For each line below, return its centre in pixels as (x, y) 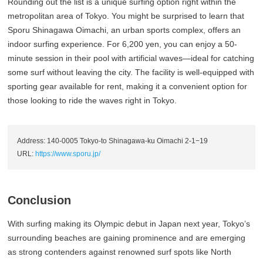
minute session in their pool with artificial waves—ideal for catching (131, 58)
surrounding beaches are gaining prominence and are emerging (127, 238)
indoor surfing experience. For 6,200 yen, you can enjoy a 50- (123, 44)
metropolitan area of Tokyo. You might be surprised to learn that (126, 16)
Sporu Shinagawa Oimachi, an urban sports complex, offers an (124, 30)
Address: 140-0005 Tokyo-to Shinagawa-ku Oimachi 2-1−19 (113, 141)
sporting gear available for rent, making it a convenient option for (128, 87)
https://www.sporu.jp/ (68, 154)
